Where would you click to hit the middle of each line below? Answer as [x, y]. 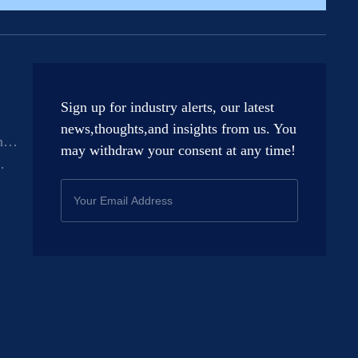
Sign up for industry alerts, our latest [168, 107]
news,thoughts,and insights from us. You [179, 129]
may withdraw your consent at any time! [179, 151]
